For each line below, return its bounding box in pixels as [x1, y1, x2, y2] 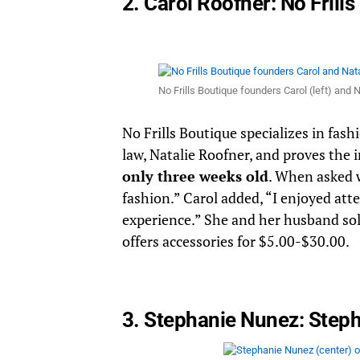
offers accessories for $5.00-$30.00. [122, 232, 350, 252]
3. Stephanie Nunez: [122, 308, 309, 333]
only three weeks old [122, 167, 268, 186]
